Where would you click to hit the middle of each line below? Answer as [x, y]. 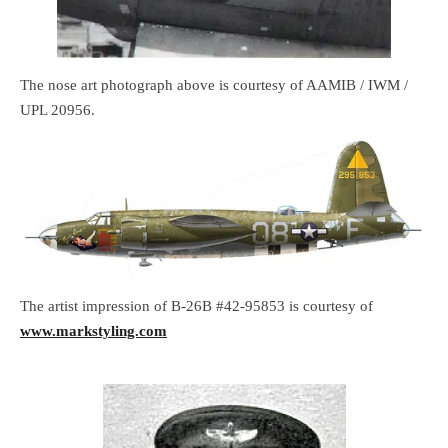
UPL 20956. [57, 110]
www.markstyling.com [93, 331]
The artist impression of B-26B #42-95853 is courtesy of [196, 306]
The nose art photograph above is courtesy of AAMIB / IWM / [214, 85]
